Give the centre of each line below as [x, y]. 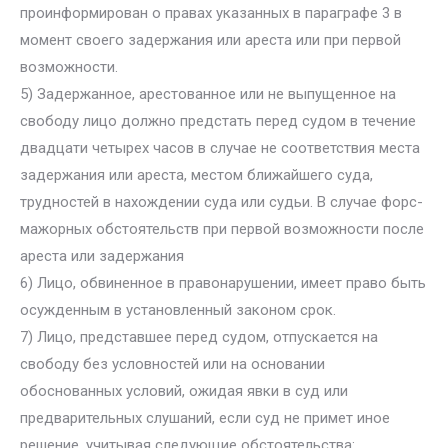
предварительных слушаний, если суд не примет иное [205, 418]
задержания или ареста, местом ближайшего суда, [196, 175]
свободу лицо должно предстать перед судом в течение [218, 121]
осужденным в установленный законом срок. [178, 310]
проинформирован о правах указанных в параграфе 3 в [211, 13]
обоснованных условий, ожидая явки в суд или [184, 391]
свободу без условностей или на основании [172, 364]
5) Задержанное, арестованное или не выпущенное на [208, 94]
